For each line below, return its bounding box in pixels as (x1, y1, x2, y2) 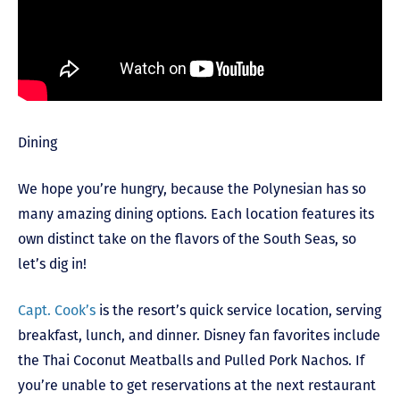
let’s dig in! (18, 254, 87, 272)
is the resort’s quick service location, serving (96, 301, 381, 319)
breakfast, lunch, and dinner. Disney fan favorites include (18, 326, 380, 344)
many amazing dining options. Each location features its (18, 204, 374, 222)
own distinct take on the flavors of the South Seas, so (18, 229, 356, 247)
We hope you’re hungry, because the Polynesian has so (18, 179, 366, 197)
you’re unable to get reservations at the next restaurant (18, 376, 376, 394)
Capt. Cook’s (18, 301, 96, 319)
